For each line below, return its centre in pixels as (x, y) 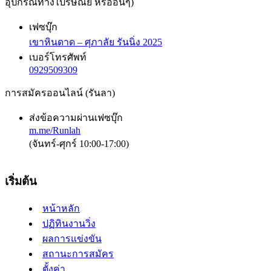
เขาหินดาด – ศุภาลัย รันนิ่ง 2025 (96, 42)
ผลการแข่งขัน (72, 239)
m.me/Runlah (55, 130)
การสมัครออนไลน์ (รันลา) (60, 93)
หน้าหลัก (61, 209)
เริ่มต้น (21, 181)
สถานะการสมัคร (78, 254)
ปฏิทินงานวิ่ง (69, 224)
